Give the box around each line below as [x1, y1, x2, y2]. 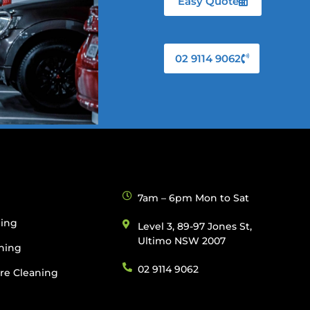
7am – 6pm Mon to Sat [138, 192, 250, 205]
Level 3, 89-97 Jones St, [138, 220, 253, 233]
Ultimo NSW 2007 [138, 235, 226, 248]
